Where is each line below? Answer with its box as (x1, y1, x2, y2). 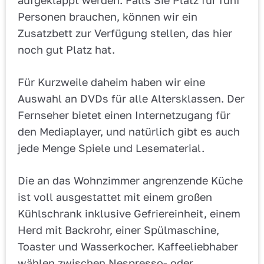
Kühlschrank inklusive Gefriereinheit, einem (18, 207, 240, 220)
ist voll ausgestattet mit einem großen (18, 190, 212, 204)
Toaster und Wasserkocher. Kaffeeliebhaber (18, 240, 238, 253)
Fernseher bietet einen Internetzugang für (18, 108, 230, 122)
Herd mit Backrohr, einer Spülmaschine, (18, 223, 219, 237)
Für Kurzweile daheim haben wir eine (18, 75, 205, 89)
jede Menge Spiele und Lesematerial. (18, 141, 204, 155)
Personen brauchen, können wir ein (18, 10, 197, 24)
